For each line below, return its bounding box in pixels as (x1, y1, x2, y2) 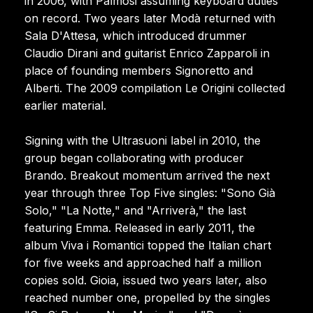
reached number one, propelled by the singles (24, 290, 270, 305)
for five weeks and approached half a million (24, 255, 261, 270)
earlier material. (24, 98, 106, 112)
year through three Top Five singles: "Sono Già (24, 185, 275, 200)
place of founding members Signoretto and (24, 63, 253, 78)
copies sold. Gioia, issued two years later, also (24, 272, 267, 287)
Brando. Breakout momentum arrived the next (24, 168, 270, 182)
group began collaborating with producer (24, 150, 244, 165)
